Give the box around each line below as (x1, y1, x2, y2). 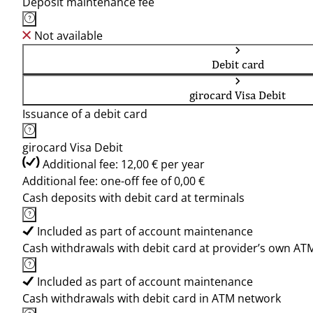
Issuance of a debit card (22, 106, 147, 122)
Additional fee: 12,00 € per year (43, 156, 205, 172)
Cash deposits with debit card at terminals (22, 190, 245, 205)
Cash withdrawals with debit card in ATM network (22, 291, 281, 306)
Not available (34, 28, 103, 43)
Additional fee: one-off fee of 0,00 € (22, 173, 205, 189)
